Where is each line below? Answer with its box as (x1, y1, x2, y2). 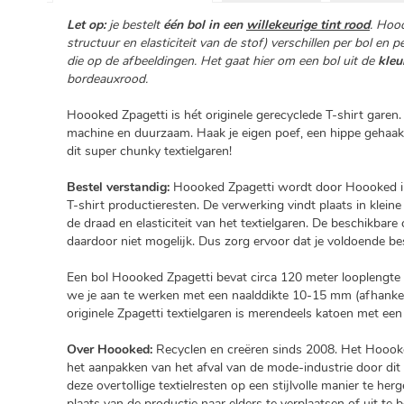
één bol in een (163, 16, 246, 34)
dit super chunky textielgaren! (67, 142, 232, 161)
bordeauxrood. (67, 70, 148, 88)
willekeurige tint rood (246, 16, 370, 34)
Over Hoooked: (67, 341, 152, 359)
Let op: (67, 16, 106, 34)
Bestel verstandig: (67, 179, 170, 197)
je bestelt (106, 16, 163, 34)
